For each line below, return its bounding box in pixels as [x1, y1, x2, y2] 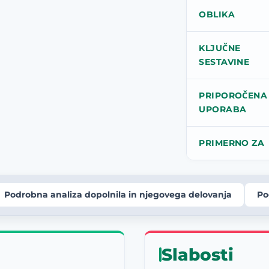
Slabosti [162, 244, 234, 265]
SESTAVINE [199, 56, 250, 67]
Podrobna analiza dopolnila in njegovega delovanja [4, 189, 232, 201]
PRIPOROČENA [199, 89, 268, 101]
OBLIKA [199, 8, 235, 20]
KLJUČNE [199, 42, 241, 53]
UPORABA [199, 103, 247, 115]
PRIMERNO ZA [199, 137, 265, 148]
